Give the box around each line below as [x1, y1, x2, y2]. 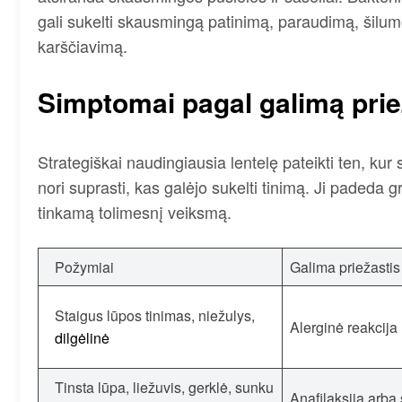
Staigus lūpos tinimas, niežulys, [55, 304, 255, 326]
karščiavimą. [38, 34, 127, 58]
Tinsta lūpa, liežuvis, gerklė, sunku [55, 376, 274, 398]
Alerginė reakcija [290, 316, 398, 337]
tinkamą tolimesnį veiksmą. [38, 199, 232, 223]
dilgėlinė [55, 327, 109, 348]
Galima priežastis [290, 256, 400, 277]
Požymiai [55, 256, 114, 277]
